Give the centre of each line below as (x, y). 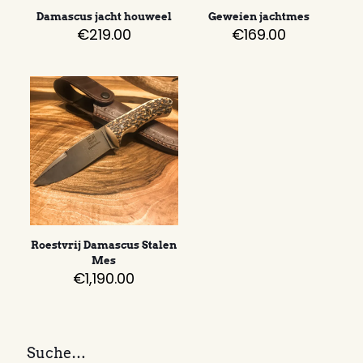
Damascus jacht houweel (104, 17)
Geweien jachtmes (259, 17)
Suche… (56, 352)
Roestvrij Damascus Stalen (104, 245)
